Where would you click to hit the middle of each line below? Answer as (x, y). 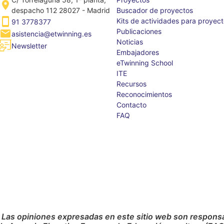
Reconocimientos (144, 94)
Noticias (129, 42)
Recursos (131, 84)
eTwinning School (144, 63)
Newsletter (29, 45)
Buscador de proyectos (154, 10)
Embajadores (137, 52)
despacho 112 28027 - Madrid (61, 10)
